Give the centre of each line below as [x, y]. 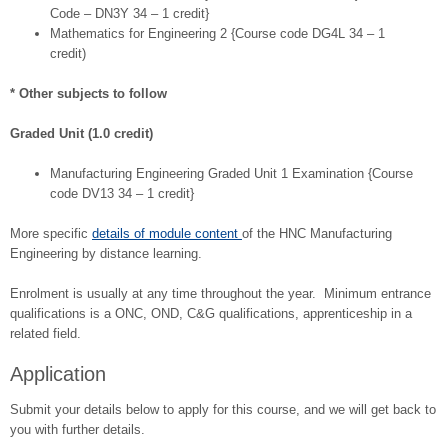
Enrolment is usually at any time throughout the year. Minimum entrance [220, 294]
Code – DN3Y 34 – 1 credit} [129, 14]
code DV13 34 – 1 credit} [122, 194]
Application [58, 374]
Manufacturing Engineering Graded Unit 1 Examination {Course [231, 174]
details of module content [167, 234]
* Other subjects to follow [88, 94]
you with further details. [77, 430]
